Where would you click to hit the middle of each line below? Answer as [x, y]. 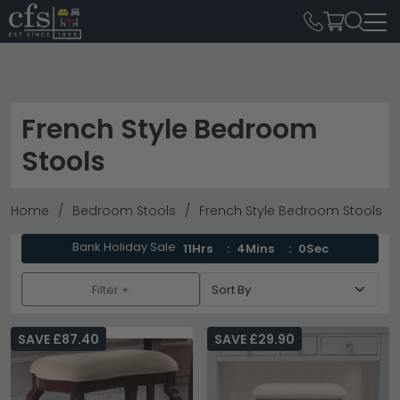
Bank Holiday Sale [124, 247]
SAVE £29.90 [254, 339]
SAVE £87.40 [58, 339]
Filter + [111, 289]
